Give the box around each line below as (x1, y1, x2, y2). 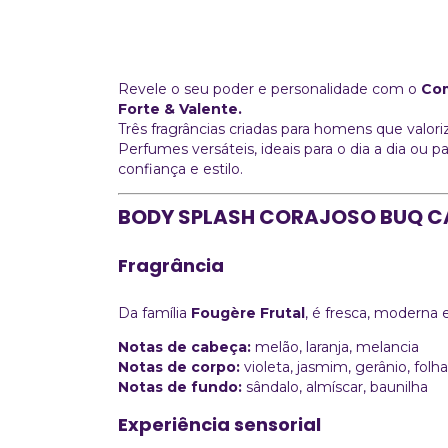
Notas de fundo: (118, 377, 242, 396)
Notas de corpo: (118, 357, 240, 376)
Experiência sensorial (118, 411, 321, 437)
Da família (118, 303, 191, 322)
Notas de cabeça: (118, 337, 251, 356)
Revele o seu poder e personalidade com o (118, 80, 421, 98)
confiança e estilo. (118, 160, 243, 178)
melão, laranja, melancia (251, 337, 419, 356)
